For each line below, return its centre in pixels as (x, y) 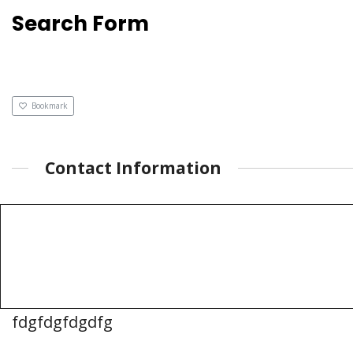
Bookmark (49, 106)
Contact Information (133, 168)
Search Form (80, 24)
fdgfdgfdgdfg (62, 321)
